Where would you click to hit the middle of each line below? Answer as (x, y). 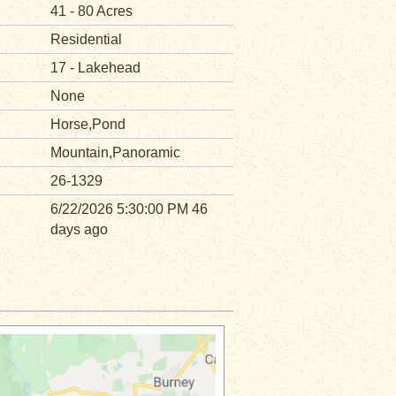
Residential (87, 39)
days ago (80, 229)
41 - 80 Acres (92, 11)
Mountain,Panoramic (116, 152)
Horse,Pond (88, 124)
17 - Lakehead (96, 68)
